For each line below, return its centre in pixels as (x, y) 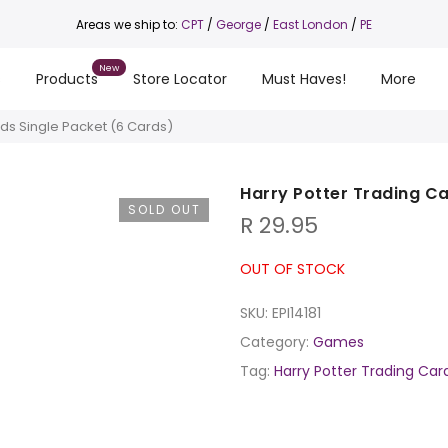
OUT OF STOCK (292, 269)
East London (311, 24)
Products (67, 79)
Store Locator (180, 79)
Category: (276, 342)
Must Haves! (304, 79)
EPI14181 (296, 313)
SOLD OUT (164, 209)
